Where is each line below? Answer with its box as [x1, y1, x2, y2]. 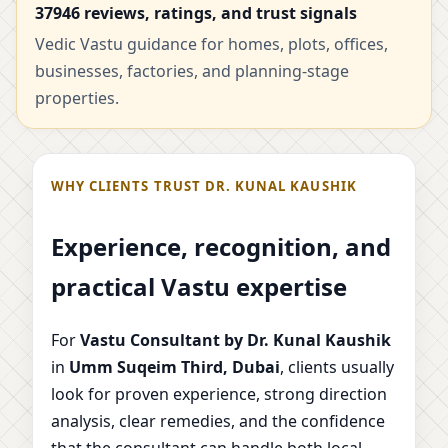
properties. [35, 86, 119, 109]
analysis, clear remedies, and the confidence [51, 409, 385, 432]
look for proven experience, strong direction [51, 382, 387, 405]
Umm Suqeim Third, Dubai [69, 355, 280, 378]
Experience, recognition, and [51, 229, 391, 263]
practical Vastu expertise [51, 269, 347, 303]
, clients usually [280, 355, 394, 378]
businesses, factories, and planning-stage [35, 59, 349, 82]
